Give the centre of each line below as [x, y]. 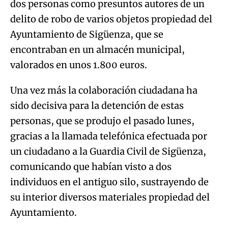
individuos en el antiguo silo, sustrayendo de [109, 182]
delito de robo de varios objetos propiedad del [111, 19]
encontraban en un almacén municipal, [97, 49]
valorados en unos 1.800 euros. [79, 65]
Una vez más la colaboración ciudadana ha [104, 90]
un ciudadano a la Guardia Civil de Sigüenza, [108, 151]
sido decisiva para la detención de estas [97, 105]
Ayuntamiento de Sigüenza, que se [87, 34]
